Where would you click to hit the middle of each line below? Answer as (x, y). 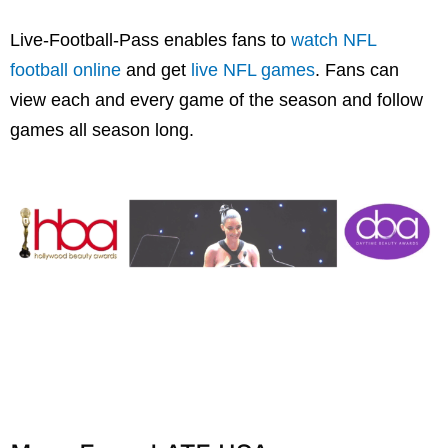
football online (65, 69)
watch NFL (333, 39)
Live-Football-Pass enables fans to (150, 39)
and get (156, 69)
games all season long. (102, 129)
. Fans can (357, 69)
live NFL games (253, 69)
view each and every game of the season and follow (216, 99)
